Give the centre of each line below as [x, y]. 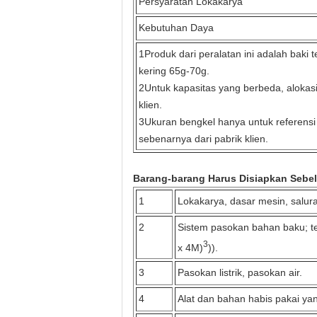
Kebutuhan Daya [176, 28]
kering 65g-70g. [174, 71]
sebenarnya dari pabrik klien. [203, 139]
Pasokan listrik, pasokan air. [240, 272]
